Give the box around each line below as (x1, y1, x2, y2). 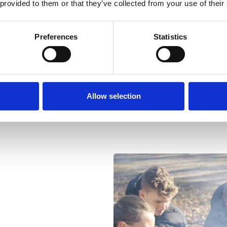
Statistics (154, 32, 187, 41)
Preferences (34, 32, 78, 41)
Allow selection (86, 91, 141, 100)
